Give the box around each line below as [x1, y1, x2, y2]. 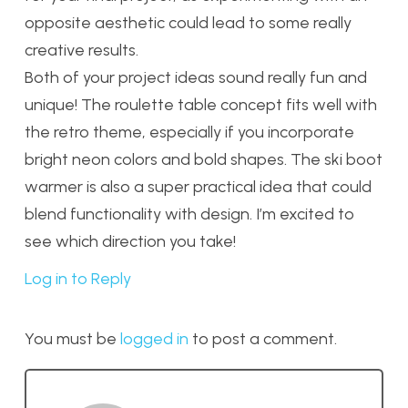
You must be [25, 328, 120, 349]
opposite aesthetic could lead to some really [25, 12, 352, 33]
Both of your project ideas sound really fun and [25, 66, 367, 87]
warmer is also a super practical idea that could [25, 176, 372, 197]
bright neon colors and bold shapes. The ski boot [25, 148, 382, 169]
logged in [120, 328, 189, 349]
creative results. [25, 39, 138, 60]
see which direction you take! [25, 230, 236, 251]
